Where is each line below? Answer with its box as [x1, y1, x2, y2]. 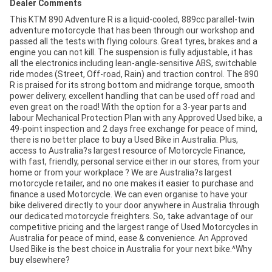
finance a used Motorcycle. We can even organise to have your [10, 189, 248, 200]
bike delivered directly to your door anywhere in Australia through [10, 200, 259, 211]
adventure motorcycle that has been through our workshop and [10, 25, 254, 36]
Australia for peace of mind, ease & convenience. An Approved [10, 233, 248, 244]
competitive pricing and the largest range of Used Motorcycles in [10, 222, 258, 233]
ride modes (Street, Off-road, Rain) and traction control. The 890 [10, 69, 259, 80]
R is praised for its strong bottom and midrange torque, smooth [10, 80, 254, 91]
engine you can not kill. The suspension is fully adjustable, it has [10, 47, 253, 58]
